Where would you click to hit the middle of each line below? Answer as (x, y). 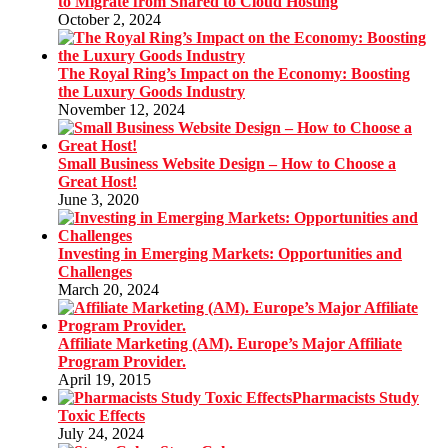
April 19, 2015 (104, 380)
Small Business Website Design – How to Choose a (227, 164)
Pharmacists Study (355, 398)
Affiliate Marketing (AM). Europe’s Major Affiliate (230, 344)
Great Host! (97, 182)
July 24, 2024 (101, 434)
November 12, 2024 (121, 110)
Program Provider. (122, 362)
